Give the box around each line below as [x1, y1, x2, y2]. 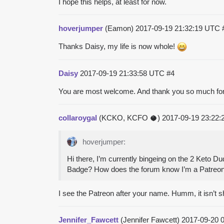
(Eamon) [103, 23, 135, 32]
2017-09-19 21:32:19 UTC [135, 23, 222, 32]
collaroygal [58, 113, 97, 122]
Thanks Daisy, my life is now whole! [58, 41, 177, 50]
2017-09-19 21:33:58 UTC [80, 68, 166, 77]
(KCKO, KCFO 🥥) [97, 113, 162, 122]
